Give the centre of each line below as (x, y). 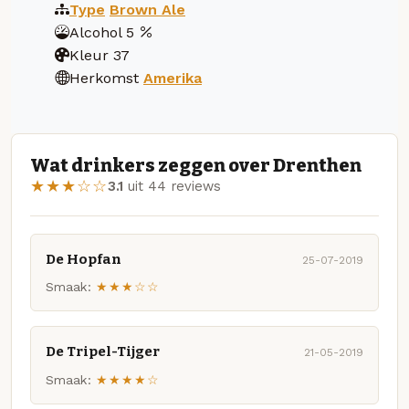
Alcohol (95, 32)
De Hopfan (84, 259)
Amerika (173, 78)
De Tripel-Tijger (103, 352)
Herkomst (104, 78)
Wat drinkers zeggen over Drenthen (196, 166)
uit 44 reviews (172, 187)
